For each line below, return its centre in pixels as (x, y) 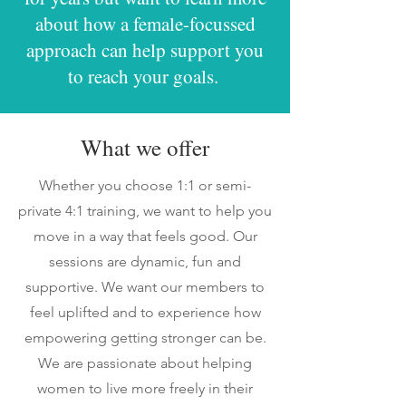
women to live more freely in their (145, 388)
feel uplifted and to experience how (145, 312)
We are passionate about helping (145, 363)
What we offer (145, 147)
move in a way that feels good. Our (145, 236)
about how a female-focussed (145, 24)
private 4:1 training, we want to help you (145, 211)
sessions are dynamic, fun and (145, 261)
